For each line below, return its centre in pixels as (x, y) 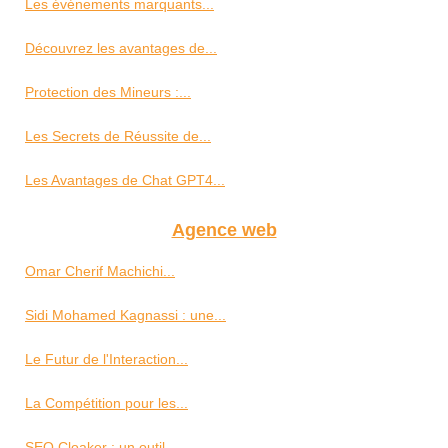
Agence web (224, 230)
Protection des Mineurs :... (108, 92)
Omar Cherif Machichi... (100, 271)
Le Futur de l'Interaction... (106, 359)
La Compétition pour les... (106, 403)
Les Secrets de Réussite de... (118, 136)
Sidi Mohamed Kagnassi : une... (125, 315)
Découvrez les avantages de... (121, 48)
